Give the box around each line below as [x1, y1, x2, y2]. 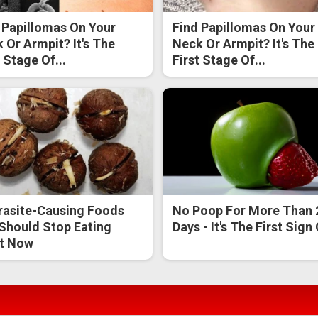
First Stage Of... [172, 53, 266, 68]
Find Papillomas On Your [172, 20, 316, 35]
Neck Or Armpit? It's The [172, 36, 315, 52]
